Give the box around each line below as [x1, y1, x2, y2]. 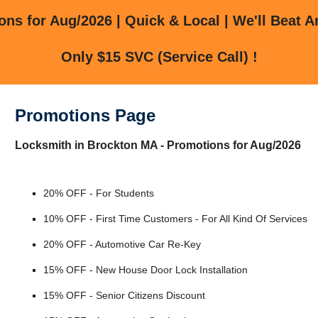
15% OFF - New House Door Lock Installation [43, 264, 248, 276]
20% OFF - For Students [43, 187, 154, 199]
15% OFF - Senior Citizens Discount [43, 290, 205, 302]
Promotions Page [14, 105, 155, 125]
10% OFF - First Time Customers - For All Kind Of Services [43, 213, 307, 225]
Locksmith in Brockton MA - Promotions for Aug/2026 [14, 138, 301, 152]
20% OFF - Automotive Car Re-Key [43, 238, 201, 251]
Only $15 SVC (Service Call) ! [60, 48, 258, 65]
